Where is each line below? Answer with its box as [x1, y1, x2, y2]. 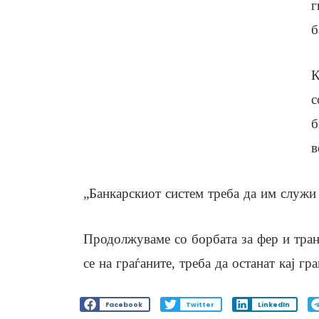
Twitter [185, 300, 214, 309]
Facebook [105, 300, 142, 309]
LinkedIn [257, 300, 290, 309]
